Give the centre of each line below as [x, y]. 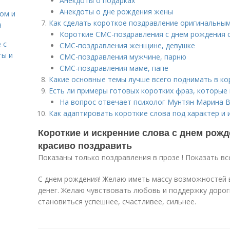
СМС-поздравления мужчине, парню [123, 57]
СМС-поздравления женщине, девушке [127, 45]
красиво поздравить [85, 145]
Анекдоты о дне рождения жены [116, 12]
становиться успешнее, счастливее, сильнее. [117, 202]
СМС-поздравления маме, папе [114, 68]
